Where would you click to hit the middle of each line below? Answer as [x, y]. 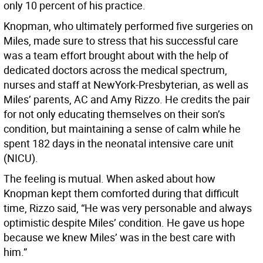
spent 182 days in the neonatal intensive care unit [119, 144]
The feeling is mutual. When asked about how [109, 179]
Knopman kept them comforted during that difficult [121, 193]
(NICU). [21, 158]
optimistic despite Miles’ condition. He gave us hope [124, 223]
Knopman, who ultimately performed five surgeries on [128, 26]
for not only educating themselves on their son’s [114, 114]
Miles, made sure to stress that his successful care [121, 41]
